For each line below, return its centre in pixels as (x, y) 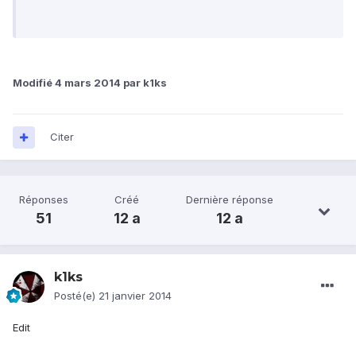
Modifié (34, 82)
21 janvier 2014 (135, 296)
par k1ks (144, 82)
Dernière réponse (229, 200)
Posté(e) (76, 296)
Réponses (44, 200)
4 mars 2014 (88, 82)
